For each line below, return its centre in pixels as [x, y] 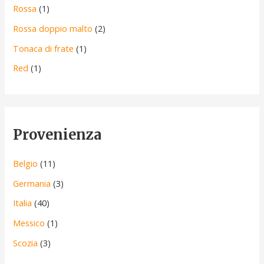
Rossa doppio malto [53, 28]
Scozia [26, 242]
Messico [29, 222]
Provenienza [57, 135]
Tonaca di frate [44, 48]
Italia [23, 203]
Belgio [26, 164]
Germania [32, 183]
